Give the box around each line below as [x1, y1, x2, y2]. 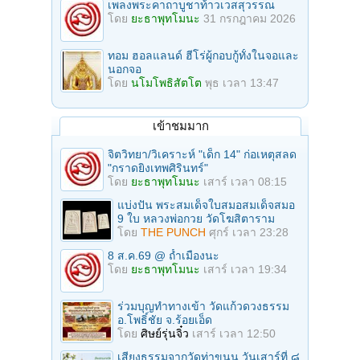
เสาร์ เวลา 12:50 [192, 326, 276, 340]
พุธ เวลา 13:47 [205, 76, 279, 89]
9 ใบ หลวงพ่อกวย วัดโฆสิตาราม [117, 211, 275, 225]
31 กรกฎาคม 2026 [203, 11, 296, 25]
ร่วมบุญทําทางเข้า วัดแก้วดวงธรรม [117, 299, 289, 313]
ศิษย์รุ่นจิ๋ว [141, 326, 189, 340]
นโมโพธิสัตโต [131, 76, 202, 89]
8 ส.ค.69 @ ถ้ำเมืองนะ [108, 248, 219, 262]
